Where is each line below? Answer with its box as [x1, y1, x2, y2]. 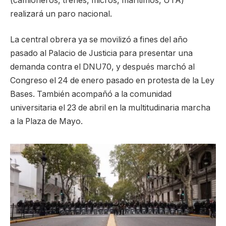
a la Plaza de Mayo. [10, 117, 83, 127]
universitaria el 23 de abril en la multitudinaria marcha [10, 103, 210, 113]
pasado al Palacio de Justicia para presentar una [10, 48, 193, 59]
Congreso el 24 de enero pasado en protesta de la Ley [10, 76, 214, 86]
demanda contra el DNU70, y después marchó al [10, 62, 195, 72]
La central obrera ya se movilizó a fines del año [10, 35, 188, 45]
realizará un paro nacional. [10, 9, 112, 19]
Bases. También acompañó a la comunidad [10, 89, 172, 99]
